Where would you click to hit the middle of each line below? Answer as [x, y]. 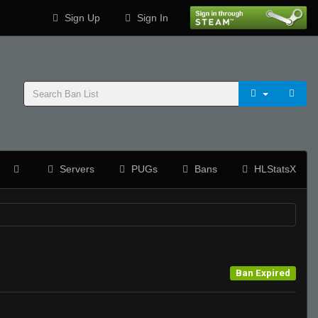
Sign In [151, 18]
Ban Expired [263, 272]
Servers [76, 169]
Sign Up [81, 18]
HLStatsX [274, 169]
